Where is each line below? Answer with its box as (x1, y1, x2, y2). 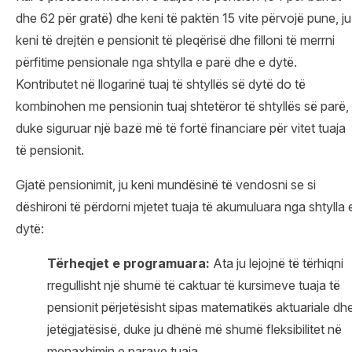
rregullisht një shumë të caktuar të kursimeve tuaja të (47, 277, 340, 293)
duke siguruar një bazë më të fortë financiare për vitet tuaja (16, 119, 346, 136)
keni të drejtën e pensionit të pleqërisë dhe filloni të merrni (16, 31, 335, 48)
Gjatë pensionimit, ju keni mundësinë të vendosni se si (16, 176, 316, 192)
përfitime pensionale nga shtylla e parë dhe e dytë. (16, 53, 297, 70)
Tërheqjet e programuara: (47, 255, 210, 271)
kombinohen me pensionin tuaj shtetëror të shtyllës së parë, (16, 97, 349, 114)
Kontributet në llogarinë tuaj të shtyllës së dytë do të (16, 75, 306, 92)
